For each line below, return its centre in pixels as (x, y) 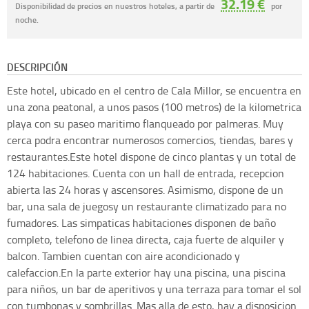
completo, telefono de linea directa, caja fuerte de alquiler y (146, 239)
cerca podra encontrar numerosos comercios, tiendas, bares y (150, 140)
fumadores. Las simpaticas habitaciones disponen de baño (141, 222)
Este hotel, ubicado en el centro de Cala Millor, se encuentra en (154, 90)
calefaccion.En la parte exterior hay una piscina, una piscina (146, 272)
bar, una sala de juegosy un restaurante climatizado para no (147, 206)
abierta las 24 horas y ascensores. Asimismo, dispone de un (145, 189)
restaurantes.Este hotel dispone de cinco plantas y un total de (151, 156)
